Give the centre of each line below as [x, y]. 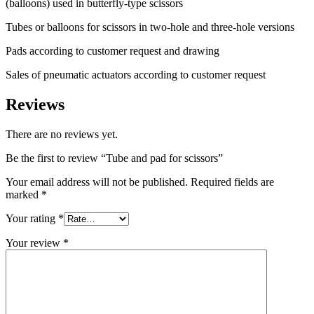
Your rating [32, 218]
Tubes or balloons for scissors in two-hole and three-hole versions [150, 27]
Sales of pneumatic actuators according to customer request [136, 74]
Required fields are [232, 182]
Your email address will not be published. [97, 182]
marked [23, 194]
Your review [34, 243]
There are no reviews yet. [62, 134]
